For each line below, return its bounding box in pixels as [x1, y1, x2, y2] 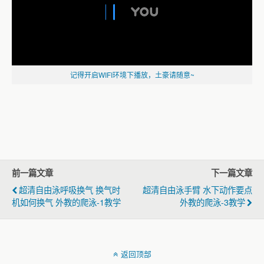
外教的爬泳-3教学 [180, 196, 245, 208]
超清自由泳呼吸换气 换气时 [19, 183, 120, 196]
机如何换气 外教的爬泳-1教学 [12, 196, 121, 208]
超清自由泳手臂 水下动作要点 [143, 183, 252, 196]
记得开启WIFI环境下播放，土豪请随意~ [70, 70, 194, 80]
